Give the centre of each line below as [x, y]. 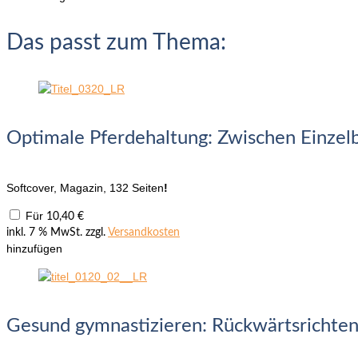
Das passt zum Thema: [116, 42]
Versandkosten [144, 232]
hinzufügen [34, 248]
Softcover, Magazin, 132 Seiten [85, 187]
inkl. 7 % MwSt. [44, 232]
